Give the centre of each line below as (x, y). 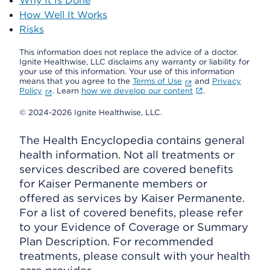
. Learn (67, 91)
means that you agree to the (76, 81)
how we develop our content (137, 91)
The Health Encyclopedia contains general (132, 140)
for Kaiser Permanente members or (113, 184)
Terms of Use (157, 81)
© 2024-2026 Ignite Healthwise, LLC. (91, 112)
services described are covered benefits (126, 169)
